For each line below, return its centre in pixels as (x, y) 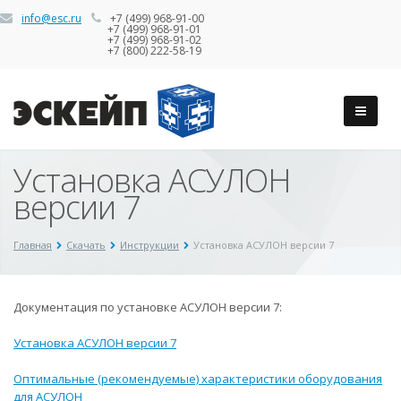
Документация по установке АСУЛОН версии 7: (148, 307)
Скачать (86, 245)
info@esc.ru (51, 18)
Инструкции (149, 245)
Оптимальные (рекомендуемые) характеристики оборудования (198, 379)
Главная (33, 245)
